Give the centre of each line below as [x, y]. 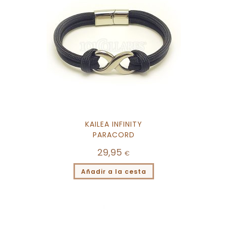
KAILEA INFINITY [113, 124]
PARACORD [113, 135]
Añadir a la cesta [113, 172]
